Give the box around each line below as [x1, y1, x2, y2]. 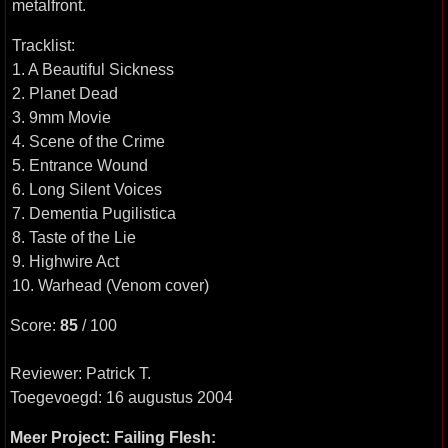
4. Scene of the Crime [12, 132, 165, 150]
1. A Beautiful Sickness [12, 60, 174, 78]
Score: [10, 316, 60, 334]
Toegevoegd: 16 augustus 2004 [10, 388, 233, 406]
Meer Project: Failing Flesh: [10, 428, 216, 446]
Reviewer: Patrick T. [10, 364, 151, 382]
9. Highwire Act [12, 252, 119, 270]
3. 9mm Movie [12, 108, 111, 126]
